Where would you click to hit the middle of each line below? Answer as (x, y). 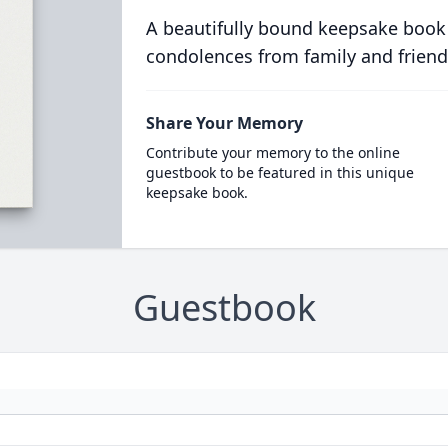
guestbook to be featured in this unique (279, 172)
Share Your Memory (224, 123)
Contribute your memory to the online (272, 152)
